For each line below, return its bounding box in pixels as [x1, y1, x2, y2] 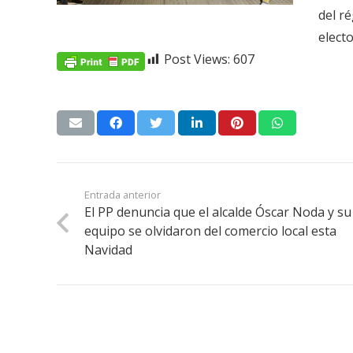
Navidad [84, 240, 133, 258]
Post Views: [164, 50, 230, 69]
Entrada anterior [84, 187, 162, 202]
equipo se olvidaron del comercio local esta [84, 221, 337, 240]
